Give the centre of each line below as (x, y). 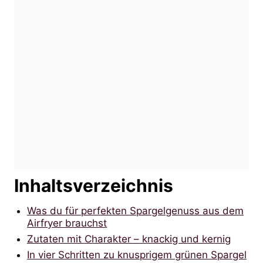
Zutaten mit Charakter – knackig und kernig (129, 239)
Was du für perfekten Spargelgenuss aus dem (135, 210)
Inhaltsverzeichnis (94, 185)
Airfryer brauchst (67, 223)
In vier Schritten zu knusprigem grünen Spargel (137, 254)
